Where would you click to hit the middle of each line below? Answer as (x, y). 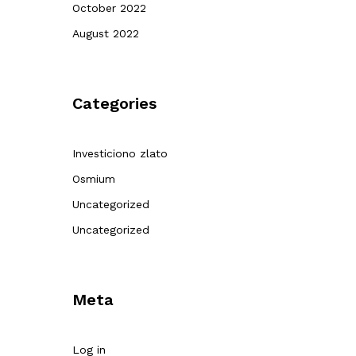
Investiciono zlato (120, 153)
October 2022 (109, 8)
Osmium (94, 179)
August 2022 (106, 33)
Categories (114, 103)
